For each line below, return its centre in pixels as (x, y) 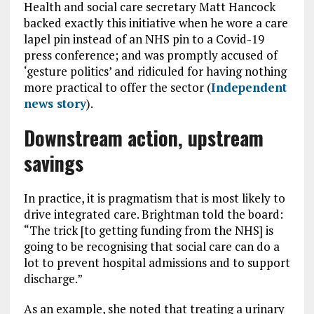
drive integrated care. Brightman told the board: (153, 214)
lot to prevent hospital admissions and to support (157, 262)
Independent (248, 87)
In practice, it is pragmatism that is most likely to (154, 198)
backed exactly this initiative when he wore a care (156, 23)
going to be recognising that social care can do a (151, 246)
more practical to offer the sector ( (117, 87)
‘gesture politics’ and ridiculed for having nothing (155, 71)
